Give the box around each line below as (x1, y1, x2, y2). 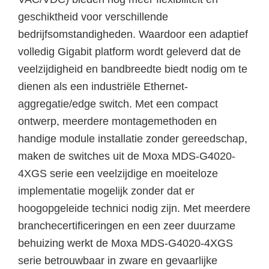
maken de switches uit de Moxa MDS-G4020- (18, 150, 235, 162)
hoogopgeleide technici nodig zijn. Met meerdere (18, 202, 250, 214)
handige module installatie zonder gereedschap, (18, 132, 247, 145)
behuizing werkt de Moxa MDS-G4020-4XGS (18, 237, 233, 249)
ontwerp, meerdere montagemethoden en (18, 115, 217, 127)
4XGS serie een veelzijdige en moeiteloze (18, 167, 218, 180)
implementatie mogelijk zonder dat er (18, 184, 195, 197)
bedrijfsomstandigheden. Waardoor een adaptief (18, 28, 248, 40)
